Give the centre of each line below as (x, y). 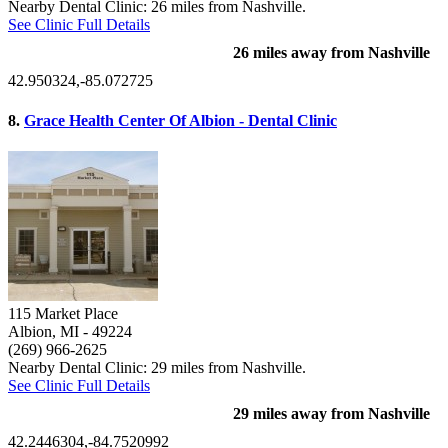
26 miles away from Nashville (331, 53)
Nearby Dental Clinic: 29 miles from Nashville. (157, 367)
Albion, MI (43, 331)
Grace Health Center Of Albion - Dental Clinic (180, 120)
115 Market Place (63, 313)
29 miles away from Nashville (331, 413)
